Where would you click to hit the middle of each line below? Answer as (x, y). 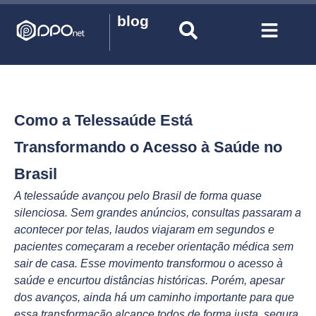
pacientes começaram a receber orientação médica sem (154, 247)
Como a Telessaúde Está (103, 120)
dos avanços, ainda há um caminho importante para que (154, 297)
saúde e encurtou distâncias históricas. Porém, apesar (149, 280)
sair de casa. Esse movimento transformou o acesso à (148, 263)
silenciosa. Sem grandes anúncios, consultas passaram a (158, 213)
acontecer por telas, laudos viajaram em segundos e (144, 230)
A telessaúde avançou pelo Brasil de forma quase (138, 196)
